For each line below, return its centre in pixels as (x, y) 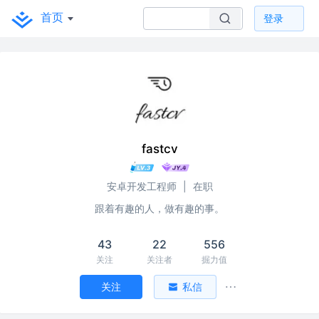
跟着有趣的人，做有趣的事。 (159, 208)
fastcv (159, 149)
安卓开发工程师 (141, 187)
